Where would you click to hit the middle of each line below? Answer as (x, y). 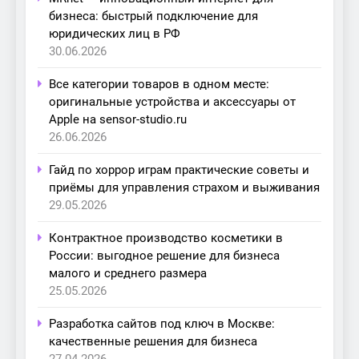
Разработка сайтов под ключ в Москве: (162, 324)
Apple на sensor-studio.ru (118, 120)
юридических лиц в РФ (115, 34)
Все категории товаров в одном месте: (159, 85)
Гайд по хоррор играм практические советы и (179, 170)
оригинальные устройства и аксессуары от (172, 102)
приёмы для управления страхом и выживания (184, 188)
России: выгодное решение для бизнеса (164, 256)
